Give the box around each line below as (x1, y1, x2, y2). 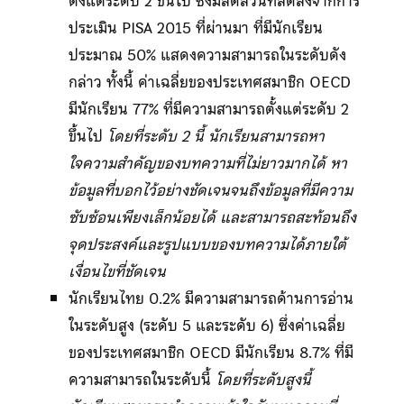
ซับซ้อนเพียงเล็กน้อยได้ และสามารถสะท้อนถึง (68, 204, 356, 230)
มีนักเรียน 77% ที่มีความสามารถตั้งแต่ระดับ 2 (68, 96, 349, 122)
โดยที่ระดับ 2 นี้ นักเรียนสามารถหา (106, 123, 325, 149)
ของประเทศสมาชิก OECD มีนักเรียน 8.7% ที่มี (68, 339, 353, 365)
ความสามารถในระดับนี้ (68, 366, 216, 392)
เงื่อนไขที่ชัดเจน (68, 258, 166, 284)
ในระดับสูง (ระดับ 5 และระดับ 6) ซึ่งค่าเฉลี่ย (68, 312, 345, 338)
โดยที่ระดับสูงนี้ (215, 366, 311, 392)
